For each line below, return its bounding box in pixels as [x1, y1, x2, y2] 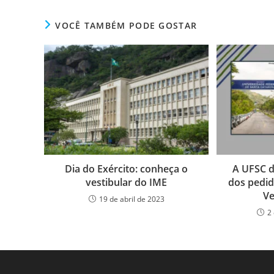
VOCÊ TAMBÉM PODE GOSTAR [55, 20, 198, 32]
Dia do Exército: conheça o [65, 161, 188, 176]
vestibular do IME [86, 175, 168, 189]
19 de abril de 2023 [98, 193, 165, 204]
